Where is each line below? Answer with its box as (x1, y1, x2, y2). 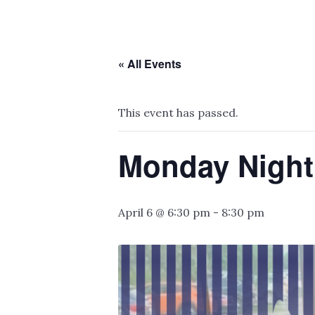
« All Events (118, 56, 181, 72)
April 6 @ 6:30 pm (118, 205, 210, 220)
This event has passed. (118, 105, 238, 120)
